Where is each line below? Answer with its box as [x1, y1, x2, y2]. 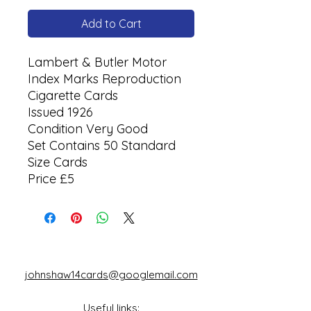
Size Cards [28, 153, 87, 170]
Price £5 [28, 170, 74, 187]
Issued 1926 [28, 103, 93, 120]
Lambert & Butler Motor [28, 53, 167, 70]
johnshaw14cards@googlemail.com [24, 267, 198, 281]
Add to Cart [81, 16, 142, 31]
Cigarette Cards [28, 87, 118, 103]
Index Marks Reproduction [28, 70, 181, 87]
